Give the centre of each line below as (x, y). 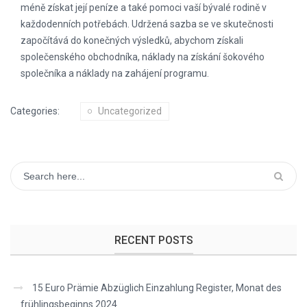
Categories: (35, 111)
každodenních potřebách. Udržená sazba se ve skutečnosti (147, 24)
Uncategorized (130, 111)
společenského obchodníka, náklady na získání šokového (143, 57)
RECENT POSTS (153, 240)
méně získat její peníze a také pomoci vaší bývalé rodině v (144, 8)
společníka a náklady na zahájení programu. (115, 73)
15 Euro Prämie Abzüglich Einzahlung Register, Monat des (157, 288)
